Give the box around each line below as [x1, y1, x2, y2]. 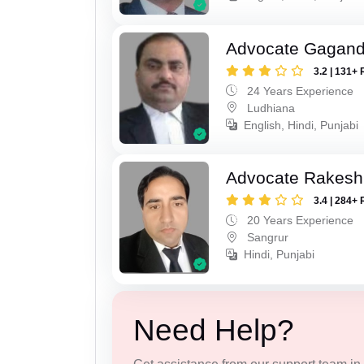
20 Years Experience [244, 214, 354, 227]
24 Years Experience [244, 84, 354, 97]
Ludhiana [244, 101, 296, 115]
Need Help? [132, 313, 294, 347]
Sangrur [244, 231, 289, 245]
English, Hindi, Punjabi [244, 118, 359, 132]
